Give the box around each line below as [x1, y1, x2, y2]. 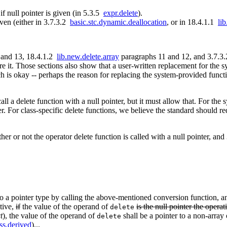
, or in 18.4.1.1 [167, 18, 218, 27]
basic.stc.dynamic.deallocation [70, 18, 167, 27]
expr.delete [103, 9, 138, 18]
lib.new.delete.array [57, 52, 119, 61]
